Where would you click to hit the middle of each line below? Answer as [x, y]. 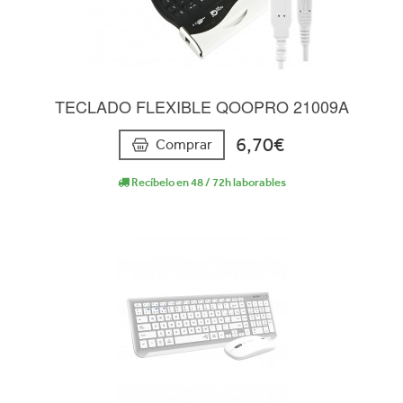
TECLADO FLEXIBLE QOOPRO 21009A [201, 106]
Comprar [184, 144]
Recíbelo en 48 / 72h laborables [207, 182]
